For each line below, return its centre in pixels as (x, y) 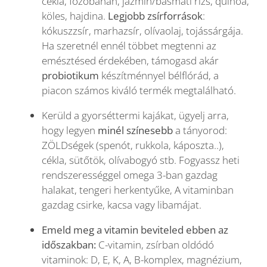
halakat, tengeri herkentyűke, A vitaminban (138, 190)
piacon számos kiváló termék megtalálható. (139, 91)
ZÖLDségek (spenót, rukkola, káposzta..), (133, 145)
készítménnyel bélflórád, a (159, 76)
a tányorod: (200, 131)
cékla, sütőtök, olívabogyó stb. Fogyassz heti (141, 160)
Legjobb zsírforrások (155, 16)
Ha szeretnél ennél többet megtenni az (129, 46)
